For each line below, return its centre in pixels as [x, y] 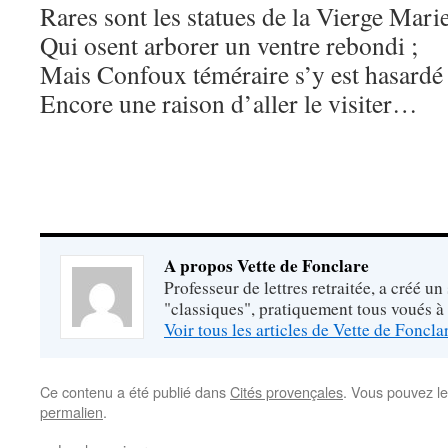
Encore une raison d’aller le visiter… [229, 103]
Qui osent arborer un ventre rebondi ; [229, 45]
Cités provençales [286, 392]
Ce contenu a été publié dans [135, 392]
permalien [71, 412]
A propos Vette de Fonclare [266, 266]
